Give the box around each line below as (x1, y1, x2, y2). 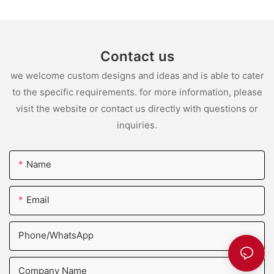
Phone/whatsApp (18, 229, 94, 241)
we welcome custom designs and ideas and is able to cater (10, 70, 264, 82)
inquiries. (117, 119, 157, 131)
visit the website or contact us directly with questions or (16, 103, 258, 115)
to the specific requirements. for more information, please (12, 86, 262, 98)
